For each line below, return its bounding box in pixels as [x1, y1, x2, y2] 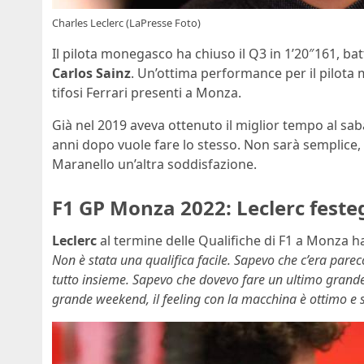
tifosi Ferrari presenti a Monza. [52, 84, 241, 102]
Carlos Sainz [52, 64, 131, 83]
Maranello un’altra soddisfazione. [52, 155, 257, 174]
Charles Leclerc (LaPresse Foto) [52, 15, 201, 31]
